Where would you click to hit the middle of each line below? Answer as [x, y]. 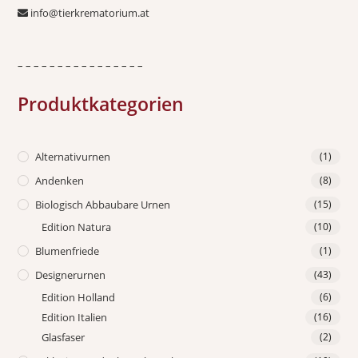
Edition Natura [77, 227]
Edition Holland [79, 298]
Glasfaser [64, 338]
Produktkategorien [101, 104]
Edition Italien [75, 318]
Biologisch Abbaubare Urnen [103, 205]
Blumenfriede [68, 251]
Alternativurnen [73, 157]
